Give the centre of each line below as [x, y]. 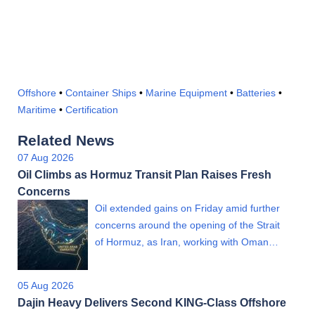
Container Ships [101, 92]
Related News [66, 140]
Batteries [256, 92]
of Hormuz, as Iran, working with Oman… [187, 242]
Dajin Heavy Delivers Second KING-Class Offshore [152, 302]
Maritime [37, 109]
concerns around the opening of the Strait [187, 225]
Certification [92, 109]
